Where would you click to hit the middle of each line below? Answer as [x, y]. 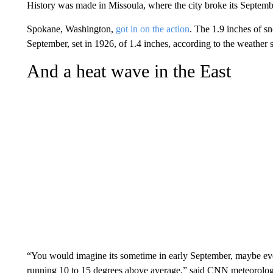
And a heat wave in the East [129, 71]
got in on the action [152, 29]
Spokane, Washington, [71, 29]
